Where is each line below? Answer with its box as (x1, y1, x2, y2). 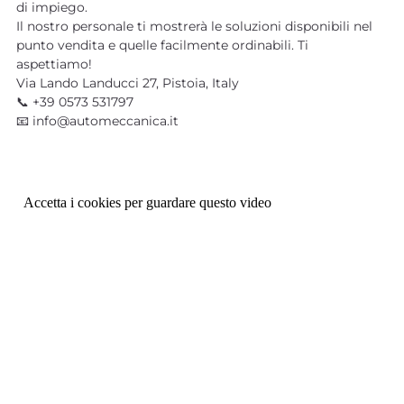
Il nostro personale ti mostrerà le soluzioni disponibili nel (15, 17, 372, 34)
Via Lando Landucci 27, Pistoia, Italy (15, 74, 239, 91)
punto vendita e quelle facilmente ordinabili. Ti (15, 36, 308, 53)
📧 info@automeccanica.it (15, 112, 179, 129)
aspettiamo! (15, 55, 96, 72)
